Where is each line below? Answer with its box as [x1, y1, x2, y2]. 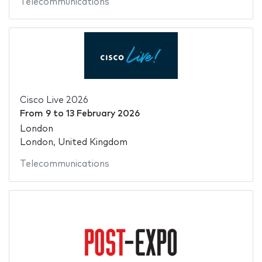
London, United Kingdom [19, 138, 127, 147]
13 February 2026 [65, 109, 140, 118]
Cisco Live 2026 [19, 95, 88, 105]
